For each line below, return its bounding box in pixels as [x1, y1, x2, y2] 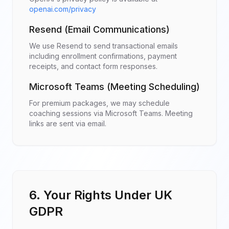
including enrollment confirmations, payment [29, 52, 177, 60]
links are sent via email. [29, 119, 106, 128]
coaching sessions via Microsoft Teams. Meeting [29, 109, 193, 118]
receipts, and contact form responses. [29, 62, 157, 71]
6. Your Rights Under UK [29, 188, 172, 202]
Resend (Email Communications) [29, 24, 170, 35]
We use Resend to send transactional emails [29, 41, 178, 50]
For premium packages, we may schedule [29, 99, 170, 107]
